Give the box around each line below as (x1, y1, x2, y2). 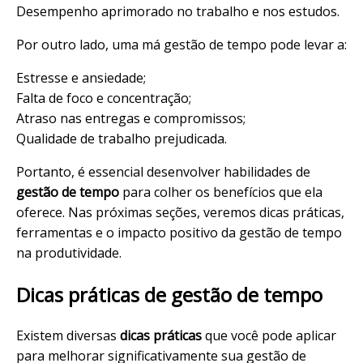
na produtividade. (16, 243, 122, 262)
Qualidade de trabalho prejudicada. (16, 129, 227, 147)
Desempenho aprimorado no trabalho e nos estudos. (16, 2, 340, 20)
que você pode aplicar (202, 327, 336, 345)
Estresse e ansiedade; (16, 68, 146, 87)
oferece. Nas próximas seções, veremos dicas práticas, (16, 203, 344, 221)
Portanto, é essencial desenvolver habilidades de (16, 162, 310, 181)
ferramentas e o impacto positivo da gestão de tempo (16, 223, 342, 241)
